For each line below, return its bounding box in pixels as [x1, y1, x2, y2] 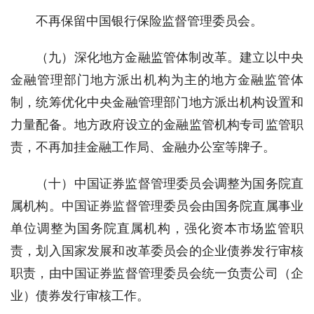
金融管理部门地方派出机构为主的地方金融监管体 [11, 72, 303, 87]
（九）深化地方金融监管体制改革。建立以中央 [36, 50, 303, 64]
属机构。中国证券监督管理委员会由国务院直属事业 [11, 198, 303, 213]
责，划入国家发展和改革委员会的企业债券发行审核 [11, 243, 303, 258]
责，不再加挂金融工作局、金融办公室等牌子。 [11, 139, 275, 154]
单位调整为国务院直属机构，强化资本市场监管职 [11, 221, 303, 235]
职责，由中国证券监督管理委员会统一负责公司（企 [11, 266, 303, 280]
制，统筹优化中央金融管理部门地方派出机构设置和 [11, 95, 303, 109]
